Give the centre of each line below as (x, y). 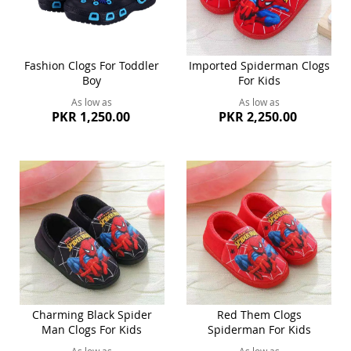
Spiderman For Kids (259, 330)
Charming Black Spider (92, 315)
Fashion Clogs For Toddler (92, 65)
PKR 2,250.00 (258, 116)
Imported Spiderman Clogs (259, 65)
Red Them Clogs (259, 315)
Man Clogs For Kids (92, 330)
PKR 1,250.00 (90, 116)
